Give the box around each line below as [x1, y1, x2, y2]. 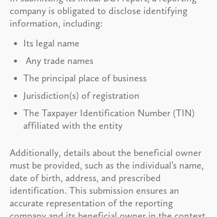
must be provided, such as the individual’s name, [10, 159, 204, 171]
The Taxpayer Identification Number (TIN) [23, 107, 195, 119]
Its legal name [23, 37, 79, 49]
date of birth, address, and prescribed [10, 171, 161, 184]
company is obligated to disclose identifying [10, 4, 187, 16]
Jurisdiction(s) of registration [23, 89, 142, 101]
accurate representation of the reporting [10, 197, 173, 209]
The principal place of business [23, 72, 149, 84]
